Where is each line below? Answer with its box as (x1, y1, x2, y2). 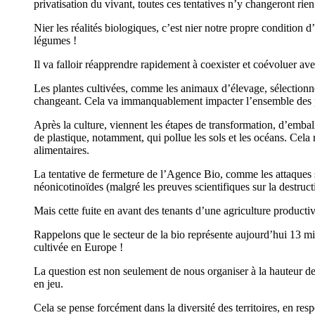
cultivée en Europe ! (34, 241, 123, 254)
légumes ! (34, 34, 77, 47)
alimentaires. (34, 144, 89, 157)
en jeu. (34, 278, 63, 290)
